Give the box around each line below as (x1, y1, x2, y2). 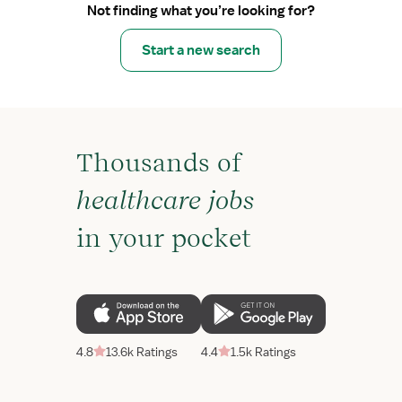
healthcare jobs (76, 185, 254, 215)
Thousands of (76, 147, 241, 178)
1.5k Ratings (231, 344, 296, 360)
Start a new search (142, 41, 260, 59)
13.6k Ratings (106, 344, 178, 360)
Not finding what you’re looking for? (87, 2, 315, 20)
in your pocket (76, 223, 251, 253)
